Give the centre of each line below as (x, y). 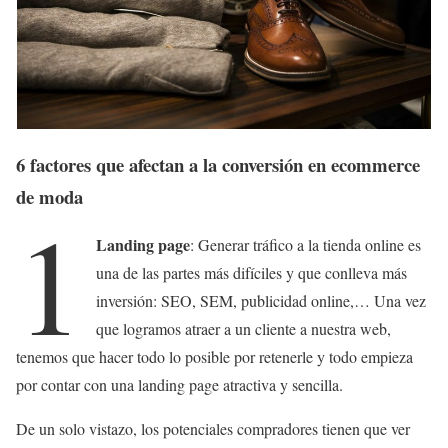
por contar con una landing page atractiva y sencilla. (179, 385)
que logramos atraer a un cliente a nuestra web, (244, 329)
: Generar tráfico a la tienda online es (306, 245)
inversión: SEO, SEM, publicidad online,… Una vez (261, 301)
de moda (49, 196)
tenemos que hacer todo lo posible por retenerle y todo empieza (214, 357)
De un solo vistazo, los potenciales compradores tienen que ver (213, 429)
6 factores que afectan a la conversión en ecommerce (218, 164)
